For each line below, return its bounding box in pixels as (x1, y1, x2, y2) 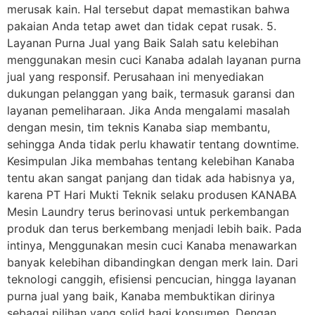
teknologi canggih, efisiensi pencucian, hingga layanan (7, 272, 296, 286)
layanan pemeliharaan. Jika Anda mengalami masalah (7, 103, 290, 117)
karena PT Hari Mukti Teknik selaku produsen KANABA (7, 188, 297, 202)
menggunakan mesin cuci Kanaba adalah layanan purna (7, 53, 301, 67)
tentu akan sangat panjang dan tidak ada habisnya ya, (7, 171, 295, 185)
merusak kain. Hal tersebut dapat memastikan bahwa (7, 2, 290, 16)
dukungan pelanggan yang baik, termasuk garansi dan (7, 86, 295, 101)
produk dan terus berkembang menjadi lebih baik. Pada (7, 221, 302, 236)
